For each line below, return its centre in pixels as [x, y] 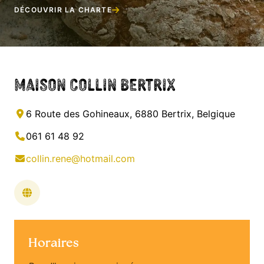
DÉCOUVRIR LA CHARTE [63, 10]
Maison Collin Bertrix [95, 83]
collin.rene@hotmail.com [80, 159]
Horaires [54, 243]
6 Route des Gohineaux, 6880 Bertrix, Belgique [131, 114]
